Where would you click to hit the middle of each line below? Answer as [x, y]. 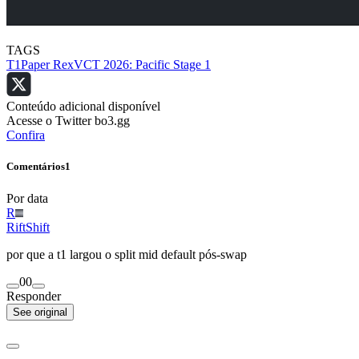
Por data [29, 198]
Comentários [36, 167]
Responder [34, 296]
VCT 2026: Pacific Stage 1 [142, 65]
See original [40, 312]
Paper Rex [47, 65]
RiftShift [28, 227]
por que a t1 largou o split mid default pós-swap [127, 254]
